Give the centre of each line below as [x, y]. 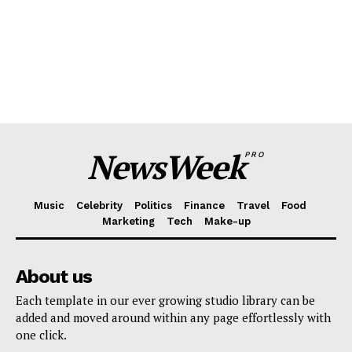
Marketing [128, 222]
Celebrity [99, 206]
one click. [41, 335]
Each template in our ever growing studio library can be [165, 301]
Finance [204, 206]
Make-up [227, 222]
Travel [253, 206]
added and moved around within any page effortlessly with [173, 318]
